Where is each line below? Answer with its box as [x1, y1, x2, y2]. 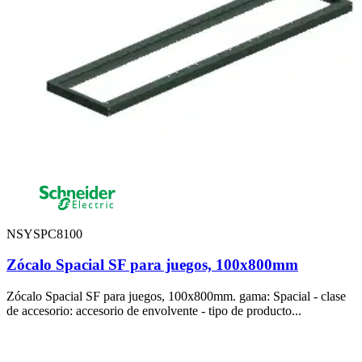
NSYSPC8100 [6, 226, 82, 241]
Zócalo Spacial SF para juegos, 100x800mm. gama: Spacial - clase [6, 289, 346, 304]
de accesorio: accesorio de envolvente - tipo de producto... [6, 304, 301, 318]
